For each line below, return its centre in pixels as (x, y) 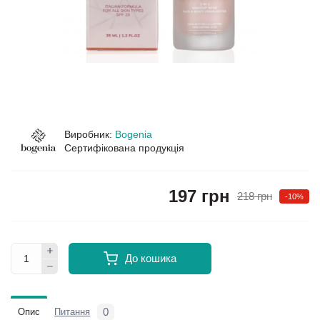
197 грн (199, 196)
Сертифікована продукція (124, 148)
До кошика (151, 258)
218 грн (255, 196)
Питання (72, 312)
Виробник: (88, 134)
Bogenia (134, 134)
